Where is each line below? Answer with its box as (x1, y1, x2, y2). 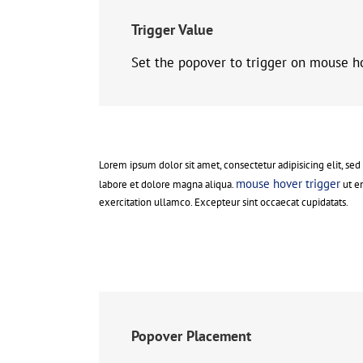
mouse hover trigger (236, 176, 340, 192)
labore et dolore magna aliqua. (99, 177, 236, 192)
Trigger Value (131, 20, 213, 40)
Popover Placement (131, 327, 251, 346)
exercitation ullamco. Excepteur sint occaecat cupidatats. (99, 195, 348, 210)
